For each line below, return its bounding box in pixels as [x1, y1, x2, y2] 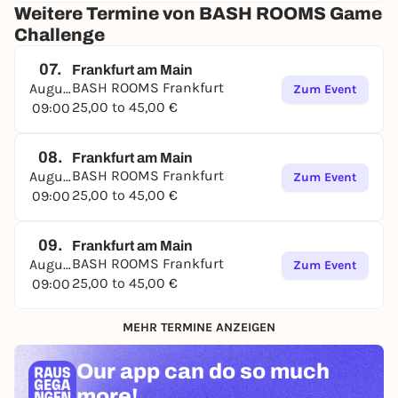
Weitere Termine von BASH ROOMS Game [14, 4, 382, 23]
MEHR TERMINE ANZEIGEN [123, 319, 275, 335]
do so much [204, 360, 330, 383]
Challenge [14, 25, 105, 44]
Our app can [76, 360, 204, 383]
